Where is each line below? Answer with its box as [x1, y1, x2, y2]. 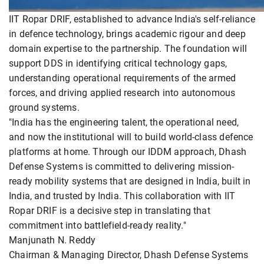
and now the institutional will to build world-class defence [9, 131, 253, 143]
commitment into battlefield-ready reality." [9, 220, 186, 232]
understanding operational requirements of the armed [9, 72, 236, 84]
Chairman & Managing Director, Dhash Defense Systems [9, 249, 249, 261]
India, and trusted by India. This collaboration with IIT [9, 190, 236, 202]
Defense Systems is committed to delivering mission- [9, 161, 235, 173]
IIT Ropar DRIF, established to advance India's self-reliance [9, 14, 255, 25]
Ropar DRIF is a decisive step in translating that [9, 205, 210, 217]
